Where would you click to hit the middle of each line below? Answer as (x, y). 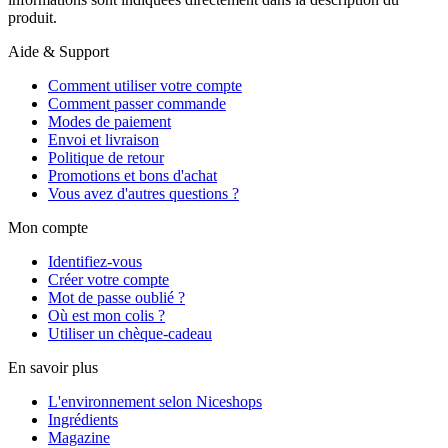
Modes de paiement (109, 121)
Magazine (79, 437)
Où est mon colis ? (106, 315)
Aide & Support (58, 51)
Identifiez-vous (95, 261)
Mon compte (48, 227)
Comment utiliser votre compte (145, 85)
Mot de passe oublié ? (116, 297)
